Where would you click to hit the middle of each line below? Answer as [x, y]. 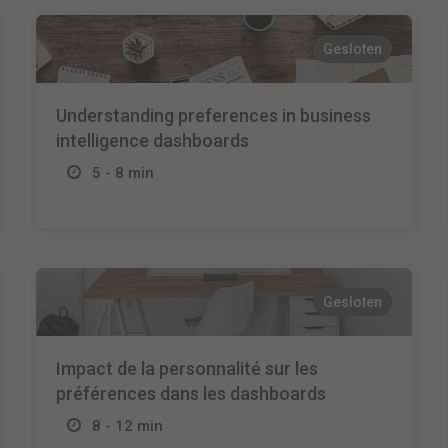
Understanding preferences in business [213, 115]
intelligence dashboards [152, 140]
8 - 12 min [127, 426]
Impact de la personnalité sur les [186, 368]
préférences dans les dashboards [190, 393]
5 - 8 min [122, 173]
